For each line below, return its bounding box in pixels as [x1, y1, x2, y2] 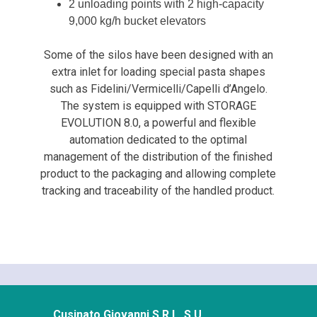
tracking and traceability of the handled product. [42, 184, 275, 198]
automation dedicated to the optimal [69, 133, 248, 147]
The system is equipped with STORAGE [60, 99, 256, 113]
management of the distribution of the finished [44, 150, 273, 164]
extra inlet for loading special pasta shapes [51, 65, 265, 79]
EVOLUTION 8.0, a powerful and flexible [60, 116, 256, 130]
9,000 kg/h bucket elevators [68, 15, 206, 28]
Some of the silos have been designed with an [43, 48, 273, 62]
